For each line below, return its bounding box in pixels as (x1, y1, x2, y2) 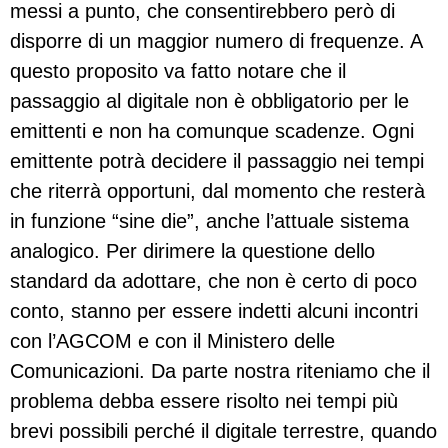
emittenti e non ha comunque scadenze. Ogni (10, 120, 414, 143)
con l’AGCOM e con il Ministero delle (10, 330, 335, 353)
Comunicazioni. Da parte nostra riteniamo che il (10, 360, 430, 383)
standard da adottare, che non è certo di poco (10, 270, 417, 293)
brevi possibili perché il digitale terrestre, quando (10, 420, 437, 443)
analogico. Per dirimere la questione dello (10, 240, 375, 263)
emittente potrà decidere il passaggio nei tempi (10, 150, 424, 173)
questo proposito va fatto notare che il (10, 60, 346, 83)
